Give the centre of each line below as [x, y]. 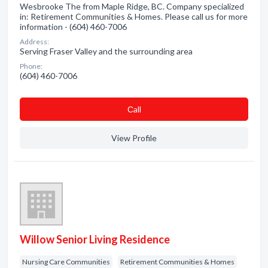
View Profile [134, 138]
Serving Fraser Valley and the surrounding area [106, 51]
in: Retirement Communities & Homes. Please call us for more [134, 16]
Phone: [31, 66]
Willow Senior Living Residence [95, 239]
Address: [34, 42]
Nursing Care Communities [66, 262]
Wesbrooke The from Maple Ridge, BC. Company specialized [132, 6]
